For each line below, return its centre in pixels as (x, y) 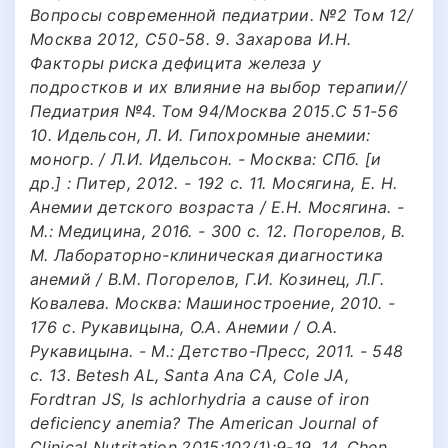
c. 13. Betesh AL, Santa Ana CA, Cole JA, (189, 374)
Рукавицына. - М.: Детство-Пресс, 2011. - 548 (217, 350)
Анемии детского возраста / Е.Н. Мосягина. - (217, 206)
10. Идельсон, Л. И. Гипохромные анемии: (200, 134)
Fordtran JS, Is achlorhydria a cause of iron (200, 398)
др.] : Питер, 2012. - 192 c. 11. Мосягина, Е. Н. (214, 182)
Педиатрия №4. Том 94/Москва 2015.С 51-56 (214, 110)
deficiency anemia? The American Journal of (204, 422)
